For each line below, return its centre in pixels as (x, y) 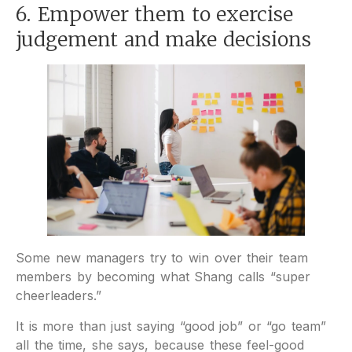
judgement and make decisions (163, 39)
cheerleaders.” (59, 296)
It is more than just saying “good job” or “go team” (171, 326)
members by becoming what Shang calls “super (163, 277)
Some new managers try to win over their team (162, 258)
